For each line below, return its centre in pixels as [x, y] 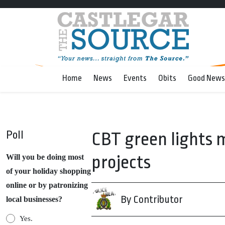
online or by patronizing [47, 185]
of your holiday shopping [48, 171]
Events [135, 78]
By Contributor [152, 199]
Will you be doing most [45, 157]
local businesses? [34, 199]
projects [121, 162]
